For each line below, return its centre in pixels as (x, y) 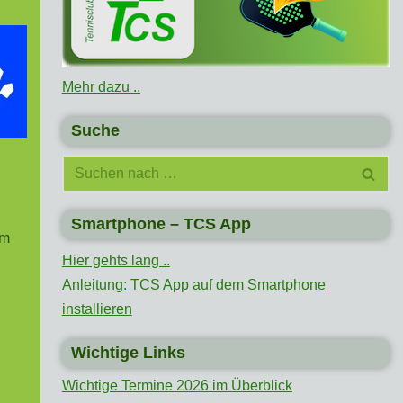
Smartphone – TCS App (161, 224)
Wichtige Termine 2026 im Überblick (177, 386)
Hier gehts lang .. (116, 261)
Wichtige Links (128, 353)
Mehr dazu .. (101, 87)
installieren (97, 309)
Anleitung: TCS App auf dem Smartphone (193, 285)
